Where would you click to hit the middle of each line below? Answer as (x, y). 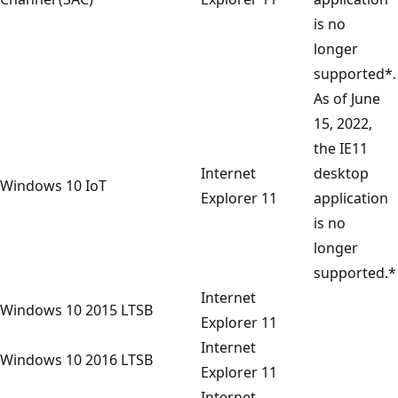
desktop (341, 173)
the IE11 (341, 148)
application (351, 198)
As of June (347, 98)
